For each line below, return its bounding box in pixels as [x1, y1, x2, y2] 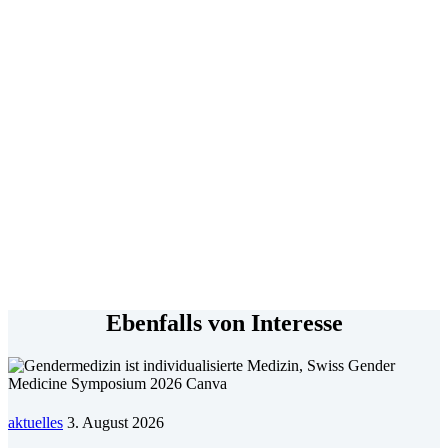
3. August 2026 [67, 413, 164, 431]
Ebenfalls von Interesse [105, 309, 343, 336]
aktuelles [8, 413, 63, 431]
